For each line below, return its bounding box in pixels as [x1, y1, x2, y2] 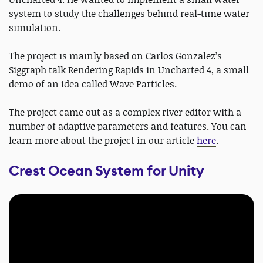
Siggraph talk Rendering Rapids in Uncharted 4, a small [9, 63, 249, 76]
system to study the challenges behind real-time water [9, 6, 249, 20]
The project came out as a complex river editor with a [9, 105, 241, 119]
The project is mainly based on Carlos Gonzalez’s [9, 49, 222, 62]
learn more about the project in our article [9, 133, 197, 147]
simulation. [9, 21, 60, 34]
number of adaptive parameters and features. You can [9, 119, 247, 133]
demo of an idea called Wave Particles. [9, 77, 177, 90]
